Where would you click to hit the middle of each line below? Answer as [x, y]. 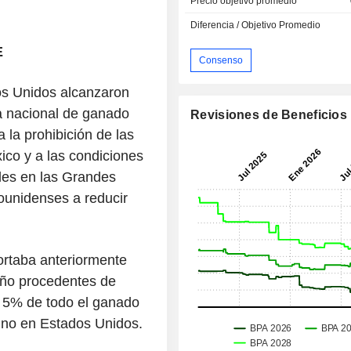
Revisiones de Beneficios [269, 115]
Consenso [221, 60]
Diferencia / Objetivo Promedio [256, 25]
